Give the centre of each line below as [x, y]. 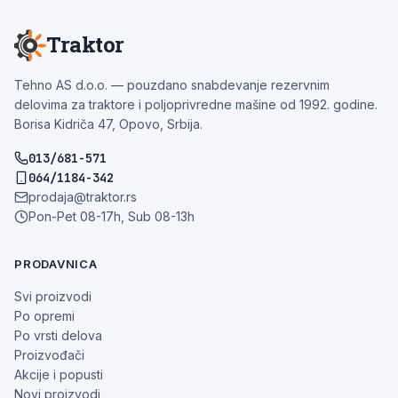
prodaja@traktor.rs [83, 196]
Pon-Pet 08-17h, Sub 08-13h [111, 216]
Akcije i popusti [59, 374]
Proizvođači [49, 354]
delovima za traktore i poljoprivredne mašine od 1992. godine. [196, 104]
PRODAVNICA [56, 263]
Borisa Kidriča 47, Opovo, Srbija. [108, 123]
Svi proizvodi [53, 296]
